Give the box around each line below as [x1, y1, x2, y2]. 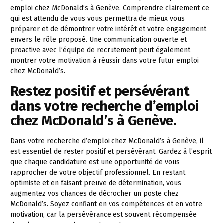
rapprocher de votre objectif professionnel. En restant [10, 168, 185, 177]
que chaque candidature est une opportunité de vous [10, 157, 180, 166]
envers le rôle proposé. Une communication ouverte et [10, 35, 187, 44]
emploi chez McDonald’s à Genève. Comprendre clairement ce [10, 3, 209, 12]
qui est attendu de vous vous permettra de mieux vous [10, 14, 185, 23]
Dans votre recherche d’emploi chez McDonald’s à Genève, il [10, 136, 204, 145]
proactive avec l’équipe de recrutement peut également [10, 45, 190, 54]
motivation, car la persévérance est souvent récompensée [10, 210, 197, 219]
